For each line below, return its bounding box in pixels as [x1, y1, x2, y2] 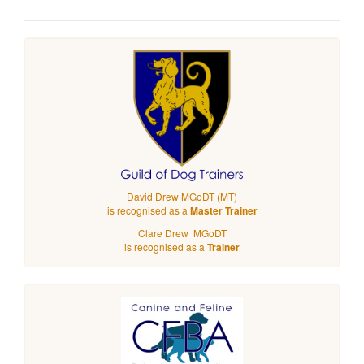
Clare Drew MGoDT [137, 225, 227, 240]
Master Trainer [189, 202, 258, 218]
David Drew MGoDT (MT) [127, 188, 237, 203]
